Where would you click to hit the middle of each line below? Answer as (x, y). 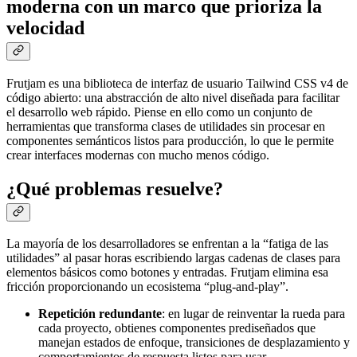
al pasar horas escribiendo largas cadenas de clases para (200, 258)
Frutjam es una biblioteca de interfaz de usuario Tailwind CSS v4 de (177, 83)
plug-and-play (245, 287)
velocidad (45, 27)
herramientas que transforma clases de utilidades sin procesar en (166, 126)
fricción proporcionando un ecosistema (105, 287)
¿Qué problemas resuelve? (115, 188)
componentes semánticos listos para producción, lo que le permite (170, 140)
